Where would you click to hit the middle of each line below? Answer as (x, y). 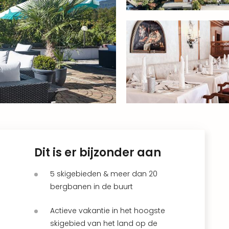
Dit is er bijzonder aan (98, 152)
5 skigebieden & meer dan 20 (104, 174)
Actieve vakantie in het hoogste (108, 210)
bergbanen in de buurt (91, 186)
